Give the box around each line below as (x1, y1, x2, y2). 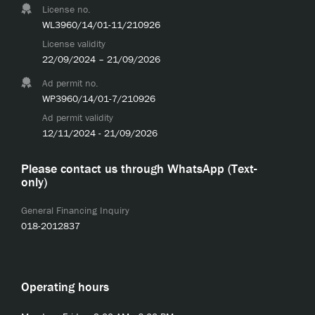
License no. (42, 3, 91, 16)
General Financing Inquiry (21, 204, 129, 217)
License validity (42, 37, 105, 51)
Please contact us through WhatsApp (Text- (21, 160, 257, 177)
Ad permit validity (42, 111, 113, 124)
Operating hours (21, 278, 109, 295)
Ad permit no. (42, 77, 98, 90)
